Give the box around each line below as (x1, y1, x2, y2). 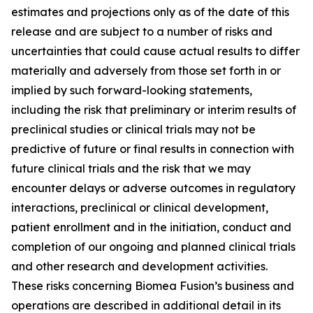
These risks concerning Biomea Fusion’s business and (11, 279, 294, 293)
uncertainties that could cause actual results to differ (11, 44, 300, 58)
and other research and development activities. (11, 259, 268, 273)
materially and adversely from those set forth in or (11, 64, 281, 78)
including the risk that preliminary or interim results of (11, 103, 296, 117)
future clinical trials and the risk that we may (11, 161, 251, 175)
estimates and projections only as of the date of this (11, 5, 289, 19)
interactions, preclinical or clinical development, (11, 201, 268, 214)
